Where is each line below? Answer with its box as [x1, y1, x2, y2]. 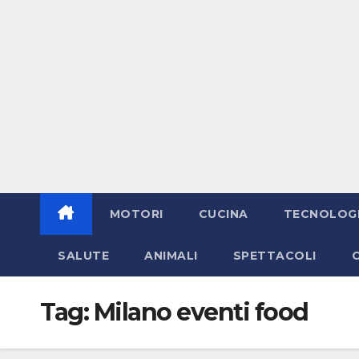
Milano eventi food [93, 296, 309, 327]
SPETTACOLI [232, 248, 317, 263]
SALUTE [58, 248, 109, 263]
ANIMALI [144, 248, 198, 263]
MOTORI [109, 206, 163, 221]
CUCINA [198, 206, 248, 221]
